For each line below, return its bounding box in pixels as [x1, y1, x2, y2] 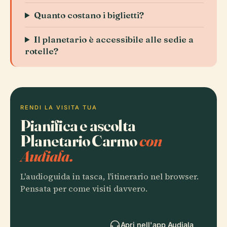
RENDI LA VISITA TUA [20, 104, 97, 111]
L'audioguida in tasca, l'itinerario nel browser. [20, 171, 199, 182]
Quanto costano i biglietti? [34, 10, 144, 20]
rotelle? [25, 46, 58, 56]
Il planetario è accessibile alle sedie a [34, 34, 194, 45]
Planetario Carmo [20, 131, 139, 150]
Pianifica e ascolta [20, 116, 136, 135]
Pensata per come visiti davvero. [20, 183, 147, 195]
